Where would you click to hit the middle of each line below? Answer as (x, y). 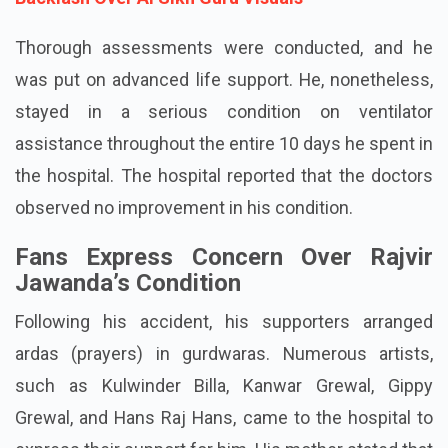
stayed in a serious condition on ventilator (224, 111)
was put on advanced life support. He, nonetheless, (224, 79)
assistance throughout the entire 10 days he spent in (224, 143)
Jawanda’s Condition (128, 282)
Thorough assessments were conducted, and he (224, 47)
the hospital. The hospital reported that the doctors (224, 175)
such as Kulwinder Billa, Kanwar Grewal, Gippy (224, 385)
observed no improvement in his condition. (184, 207)
